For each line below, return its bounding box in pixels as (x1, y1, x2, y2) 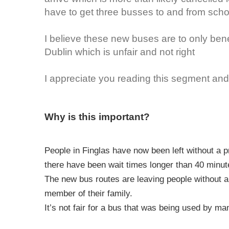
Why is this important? (44, 111, 150, 122)
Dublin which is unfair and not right (44, 46, 195, 57)
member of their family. (44, 188, 132, 198)
